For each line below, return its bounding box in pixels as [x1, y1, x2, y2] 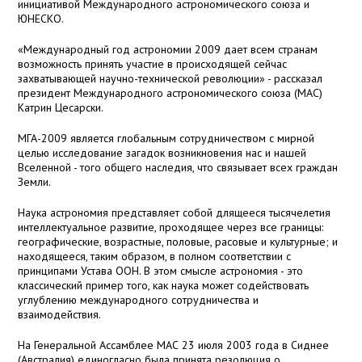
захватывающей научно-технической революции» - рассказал [18, 71, 323, 86]
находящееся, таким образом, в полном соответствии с [18, 249, 292, 264]
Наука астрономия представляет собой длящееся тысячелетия [18, 205, 331, 221]
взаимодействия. [18, 307, 102, 322]
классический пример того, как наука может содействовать [18, 278, 309, 293]
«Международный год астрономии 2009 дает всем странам [18, 42, 318, 57]
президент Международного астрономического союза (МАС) [18, 86, 323, 101]
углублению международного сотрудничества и [18, 293, 259, 308]
